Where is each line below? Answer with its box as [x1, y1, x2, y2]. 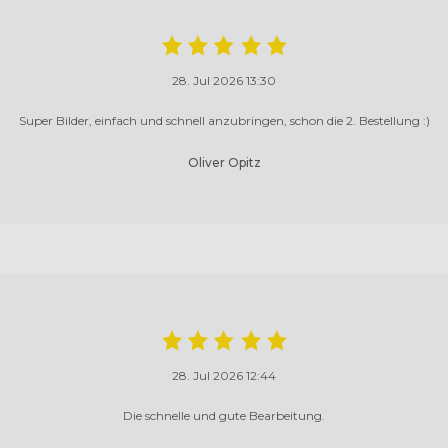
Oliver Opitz [187, 154, 261, 170]
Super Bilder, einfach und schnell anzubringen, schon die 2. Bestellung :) [18, 112, 430, 128]
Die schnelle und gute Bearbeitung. [123, 407, 325, 423]
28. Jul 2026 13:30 [172, 72, 276, 88]
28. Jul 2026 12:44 [172, 367, 276, 383]
